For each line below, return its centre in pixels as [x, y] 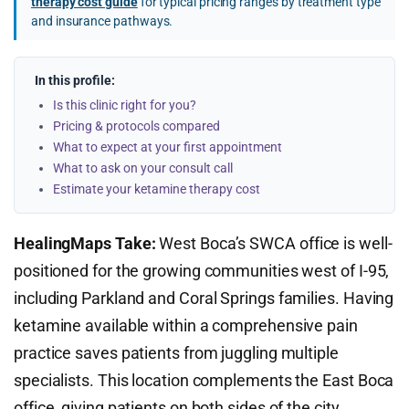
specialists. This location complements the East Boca [204, 380]
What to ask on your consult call [143, 168]
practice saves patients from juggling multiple [176, 353]
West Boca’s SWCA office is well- [274, 243]
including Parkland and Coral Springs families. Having [204, 298]
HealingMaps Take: [85, 243]
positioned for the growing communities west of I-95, [202, 271]
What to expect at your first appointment [168, 147]
